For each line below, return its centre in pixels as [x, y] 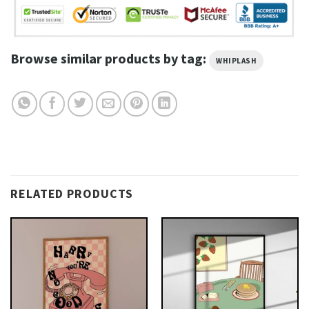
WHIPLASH [237, 60]
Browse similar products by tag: [110, 58]
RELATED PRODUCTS [72, 194]
